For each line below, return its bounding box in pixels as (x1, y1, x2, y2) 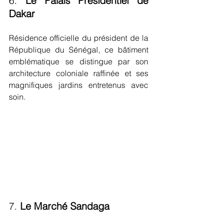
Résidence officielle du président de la (9, 32, 148, 43)
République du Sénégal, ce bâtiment (9, 44, 148, 55)
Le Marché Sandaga (20, 199, 110, 212)
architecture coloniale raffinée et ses (9, 68, 148, 78)
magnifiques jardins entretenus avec (9, 80, 148, 90)
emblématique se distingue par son (9, 56, 148, 66)
